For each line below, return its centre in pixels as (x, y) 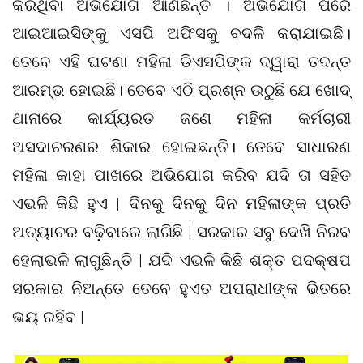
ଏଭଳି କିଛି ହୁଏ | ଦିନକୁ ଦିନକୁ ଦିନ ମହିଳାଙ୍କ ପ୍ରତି (181, 203)
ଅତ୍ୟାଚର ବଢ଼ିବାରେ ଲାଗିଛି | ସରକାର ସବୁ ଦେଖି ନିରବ (181, 231)
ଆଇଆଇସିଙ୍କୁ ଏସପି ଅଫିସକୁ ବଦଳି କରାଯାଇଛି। (181, 32)
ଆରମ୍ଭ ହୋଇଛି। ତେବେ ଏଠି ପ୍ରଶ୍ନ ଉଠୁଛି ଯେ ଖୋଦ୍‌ (181, 89)
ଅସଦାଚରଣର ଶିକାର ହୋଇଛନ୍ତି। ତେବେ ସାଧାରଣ (181, 146)
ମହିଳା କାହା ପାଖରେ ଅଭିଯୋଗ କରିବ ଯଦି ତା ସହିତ (181, 174)
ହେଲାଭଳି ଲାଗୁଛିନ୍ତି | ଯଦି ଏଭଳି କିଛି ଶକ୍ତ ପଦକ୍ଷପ (181, 259)
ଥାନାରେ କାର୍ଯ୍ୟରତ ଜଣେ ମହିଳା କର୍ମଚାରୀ (181, 117)
